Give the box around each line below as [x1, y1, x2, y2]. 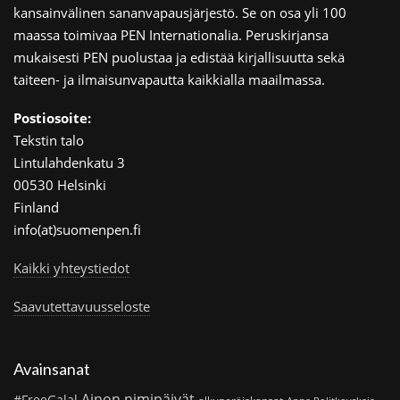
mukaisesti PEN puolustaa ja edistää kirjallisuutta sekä [13, 47, 345, 66]
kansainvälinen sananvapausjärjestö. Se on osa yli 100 [13, 3, 346, 21]
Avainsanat [13, 359, 90, 379]
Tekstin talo [13, 130, 84, 149]
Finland [13, 197, 59, 216]
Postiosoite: [13, 108, 91, 127]
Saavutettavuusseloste [13, 296, 150, 315]
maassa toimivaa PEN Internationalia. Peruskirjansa [13, 25, 329, 44]
